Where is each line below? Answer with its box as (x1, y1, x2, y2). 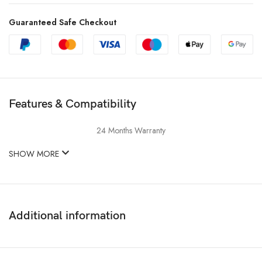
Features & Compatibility (9, 96, 136, 111)
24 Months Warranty (96, 124, 166, 136)
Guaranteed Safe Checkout (9, 16, 116, 29)
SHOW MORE (9, 147, 61, 160)
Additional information (9, 208, 126, 223)
